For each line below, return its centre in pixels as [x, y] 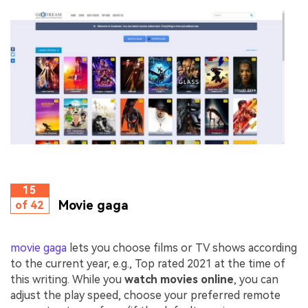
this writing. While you [67, 280]
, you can [256, 280]
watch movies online [179, 280]
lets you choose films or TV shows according [182, 248]
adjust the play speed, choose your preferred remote [145, 296]
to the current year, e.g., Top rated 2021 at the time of [148, 264]
